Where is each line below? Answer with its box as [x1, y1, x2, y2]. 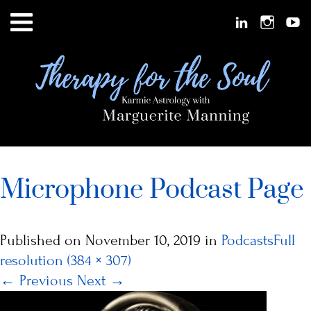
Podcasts [221, 231, 274, 249]
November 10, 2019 [85, 231, 201, 249]
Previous [15, 271, 73, 289]
